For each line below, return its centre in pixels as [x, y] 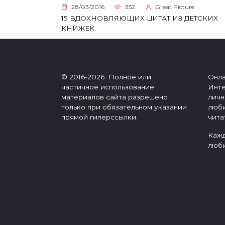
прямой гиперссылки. [99, 117]
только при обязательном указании [124, 107]
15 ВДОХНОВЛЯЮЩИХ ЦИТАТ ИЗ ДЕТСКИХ [140, 18]
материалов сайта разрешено [115, 97]
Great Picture [175, 7]
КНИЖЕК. [79, 28]
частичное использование [108, 87]
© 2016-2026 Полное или [106, 77]
